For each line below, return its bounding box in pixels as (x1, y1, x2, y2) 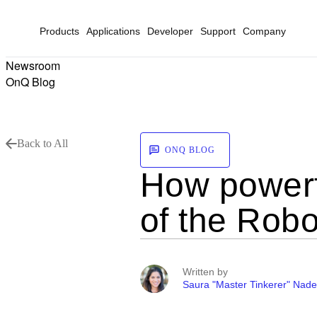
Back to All (17, 137, 68, 149)
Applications (86, 25, 140, 37)
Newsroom (6, 57, 60, 74)
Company (243, 25, 286, 37)
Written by (182, 266, 228, 277)
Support (200, 25, 236, 37)
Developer (147, 25, 193, 37)
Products (40, 25, 79, 37)
